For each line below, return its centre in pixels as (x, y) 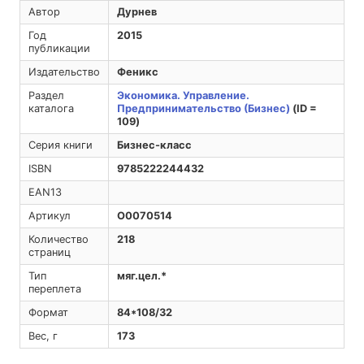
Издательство (64, 72)
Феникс (137, 72)
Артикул (49, 216)
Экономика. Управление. (183, 96)
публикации (59, 49)
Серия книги (60, 145)
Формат (48, 313)
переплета (54, 289)
